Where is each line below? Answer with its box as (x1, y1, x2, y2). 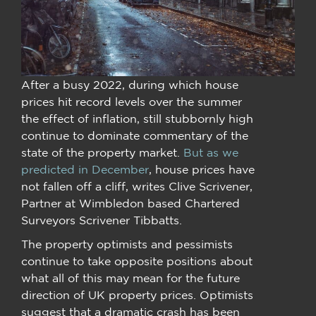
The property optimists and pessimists (21, 237, 233, 250)
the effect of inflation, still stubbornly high (21, 111, 253, 125)
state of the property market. (21, 145, 183, 159)
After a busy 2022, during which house (21, 78, 238, 91)
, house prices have (149, 162, 255, 176)
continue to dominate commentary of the (21, 128, 248, 142)
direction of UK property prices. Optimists (21, 288, 253, 301)
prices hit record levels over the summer (21, 95, 242, 108)
